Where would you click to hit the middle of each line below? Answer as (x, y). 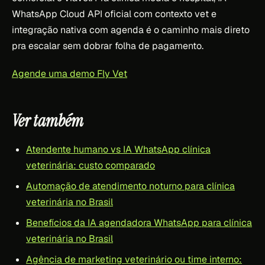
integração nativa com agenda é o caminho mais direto (131, 30)
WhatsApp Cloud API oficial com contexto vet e (114, 14)
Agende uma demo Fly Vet (70, 73)
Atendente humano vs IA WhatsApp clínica (118, 149)
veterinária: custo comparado (91, 165)
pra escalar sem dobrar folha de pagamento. (108, 46)
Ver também (48, 121)
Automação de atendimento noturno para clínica (130, 186)
